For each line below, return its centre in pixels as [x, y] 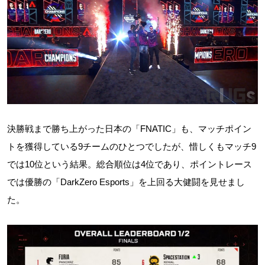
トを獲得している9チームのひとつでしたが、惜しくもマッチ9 [132, 146]
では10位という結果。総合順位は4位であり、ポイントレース [130, 164]
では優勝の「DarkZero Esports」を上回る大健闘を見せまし [126, 182]
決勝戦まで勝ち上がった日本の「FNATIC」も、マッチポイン [129, 128]
